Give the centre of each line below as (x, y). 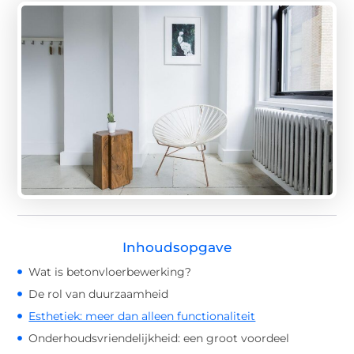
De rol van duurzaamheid (99, 294)
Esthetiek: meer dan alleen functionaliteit (142, 316)
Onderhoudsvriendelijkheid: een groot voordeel (159, 338)
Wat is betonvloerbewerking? (110, 271)
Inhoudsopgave (177, 247)
